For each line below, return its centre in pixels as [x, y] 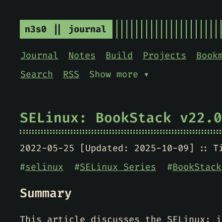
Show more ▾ [119, 74]
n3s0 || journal [66, 29]
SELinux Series [118, 167]
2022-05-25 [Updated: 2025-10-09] [107, 148]
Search [37, 74]
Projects [165, 55]
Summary [46, 193]
